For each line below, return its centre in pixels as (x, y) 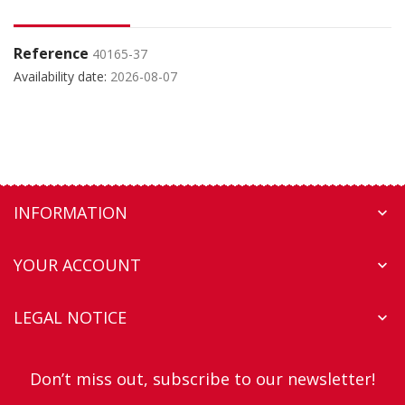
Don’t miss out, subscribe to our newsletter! (202, 379)
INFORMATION (71, 213)
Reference (51, 54)
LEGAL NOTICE (70, 318)
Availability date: (60, 77)
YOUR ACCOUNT (77, 265)
